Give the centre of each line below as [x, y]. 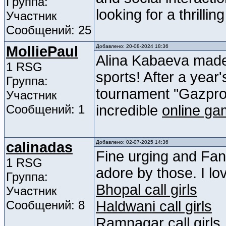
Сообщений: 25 [49, 30]
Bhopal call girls [147, 190]
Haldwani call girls [154, 207]
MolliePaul [42, 52]
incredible [129, 111]
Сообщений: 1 [45, 109]
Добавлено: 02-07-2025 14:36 [132, 142]
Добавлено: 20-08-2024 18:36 [132, 46]
